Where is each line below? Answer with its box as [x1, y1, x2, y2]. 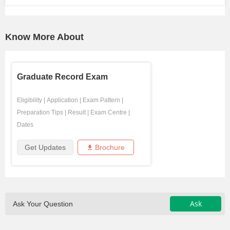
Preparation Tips [17, 109, 63, 117]
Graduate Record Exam [17, 72, 108, 82]
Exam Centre [90, 109, 127, 117]
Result [68, 109, 86, 117]
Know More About [5, 32, 84, 43]
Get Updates [25, 143, 66, 152]
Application [47, 97, 78, 104]
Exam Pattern [83, 97, 120, 104]
